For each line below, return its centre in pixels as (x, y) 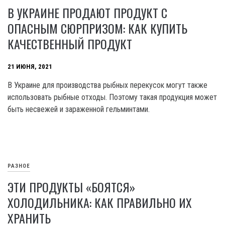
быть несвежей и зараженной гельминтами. (79, 109)
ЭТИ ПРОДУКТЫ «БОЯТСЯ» (71, 187)
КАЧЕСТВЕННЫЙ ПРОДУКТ (70, 44)
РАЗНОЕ (19, 166)
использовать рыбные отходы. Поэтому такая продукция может (112, 97)
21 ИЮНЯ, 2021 (30, 66)
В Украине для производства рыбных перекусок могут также (107, 85)
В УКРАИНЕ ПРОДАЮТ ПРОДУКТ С (87, 13)
